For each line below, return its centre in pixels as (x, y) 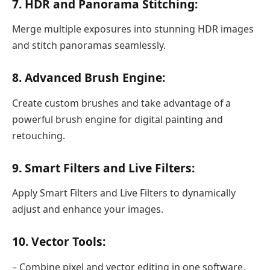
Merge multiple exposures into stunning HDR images (133, 29)
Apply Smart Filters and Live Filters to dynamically (124, 193)
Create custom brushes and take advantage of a (121, 103)
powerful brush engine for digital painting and (118, 119)
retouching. (39, 135)
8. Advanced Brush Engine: (89, 78)
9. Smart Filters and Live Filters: (103, 168)
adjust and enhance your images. (88, 209)
